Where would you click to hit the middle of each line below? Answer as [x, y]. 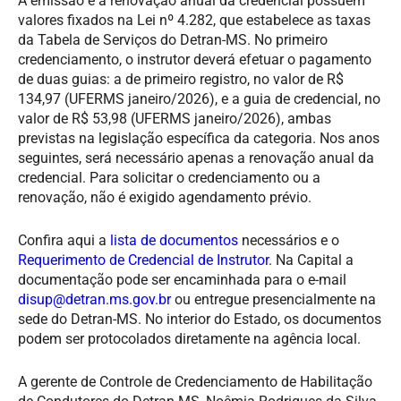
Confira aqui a [64, 240]
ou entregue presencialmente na [273, 299]
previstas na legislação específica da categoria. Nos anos [199, 138]
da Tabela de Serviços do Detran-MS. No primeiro [173, 39]
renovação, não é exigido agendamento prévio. [165, 197]
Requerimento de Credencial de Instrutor [143, 260]
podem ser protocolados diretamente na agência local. [189, 338]
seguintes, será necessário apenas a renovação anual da [196, 158]
